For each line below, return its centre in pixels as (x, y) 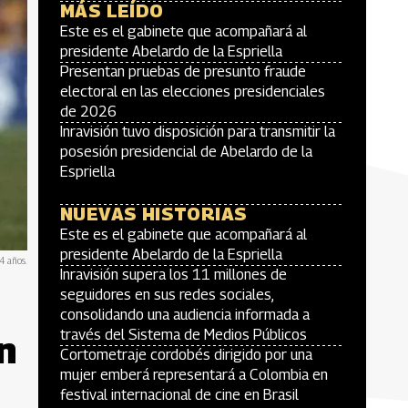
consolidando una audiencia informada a (185, 315)
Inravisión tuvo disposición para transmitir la (198, 132)
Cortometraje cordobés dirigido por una (186, 355)
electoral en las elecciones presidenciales (193, 92)
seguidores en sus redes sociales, (167, 295)
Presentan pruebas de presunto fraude (183, 71)
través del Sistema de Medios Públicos (184, 335)
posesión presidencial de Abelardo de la (186, 152)
